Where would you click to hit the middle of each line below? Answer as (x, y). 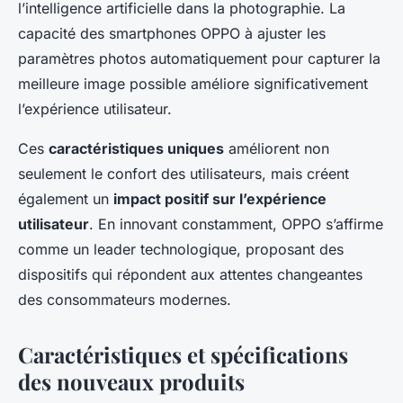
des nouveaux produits (131, 381)
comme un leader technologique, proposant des (181, 249)
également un (66, 198)
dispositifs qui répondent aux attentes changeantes (190, 274)
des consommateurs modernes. (125, 299)
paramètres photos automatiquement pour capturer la (199, 58)
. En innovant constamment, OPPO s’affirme (236, 224)
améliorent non (277, 148)
